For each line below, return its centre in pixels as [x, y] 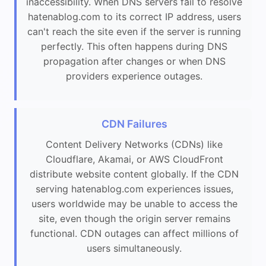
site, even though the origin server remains [134, 219]
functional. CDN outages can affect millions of [134, 234]
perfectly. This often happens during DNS [134, 46]
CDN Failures [134, 124]
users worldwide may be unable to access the [134, 204]
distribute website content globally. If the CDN [134, 174]
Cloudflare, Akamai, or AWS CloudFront [134, 159]
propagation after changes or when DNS [134, 61]
